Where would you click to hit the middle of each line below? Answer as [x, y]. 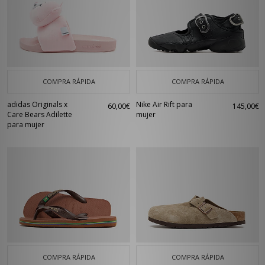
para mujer [26, 125]
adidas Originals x [37, 104]
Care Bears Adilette [40, 114]
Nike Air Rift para [164, 104]
